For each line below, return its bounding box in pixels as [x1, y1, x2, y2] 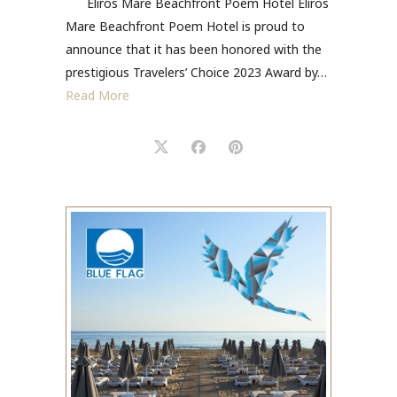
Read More [66, 87, 129, 105]
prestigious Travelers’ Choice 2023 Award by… [66, 64, 327, 82]
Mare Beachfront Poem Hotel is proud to [66, 18, 305, 35]
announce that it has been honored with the [66, 41, 322, 58]
